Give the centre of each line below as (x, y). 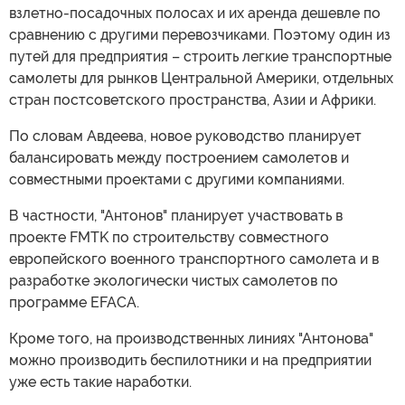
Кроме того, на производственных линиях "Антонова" (191, 339)
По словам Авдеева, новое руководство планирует (185, 136)
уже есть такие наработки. (100, 382)
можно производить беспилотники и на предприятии (190, 360)
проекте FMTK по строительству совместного (169, 237)
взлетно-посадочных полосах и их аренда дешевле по (195, 13)
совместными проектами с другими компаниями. (177, 179)
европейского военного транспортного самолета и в (194, 259)
